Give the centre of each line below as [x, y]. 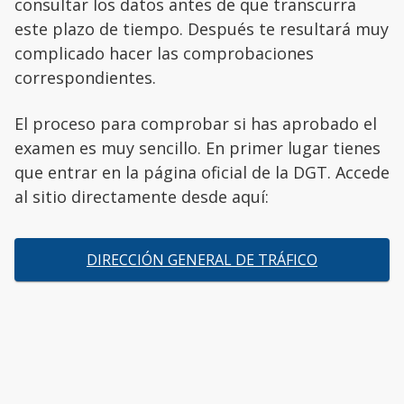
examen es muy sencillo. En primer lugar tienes [197, 148]
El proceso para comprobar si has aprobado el [196, 124]
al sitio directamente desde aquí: [142, 197]
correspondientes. [85, 78]
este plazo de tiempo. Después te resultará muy [202, 29]
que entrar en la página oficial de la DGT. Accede [202, 173]
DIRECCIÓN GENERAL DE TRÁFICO [202, 260]
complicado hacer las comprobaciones [164, 54]
